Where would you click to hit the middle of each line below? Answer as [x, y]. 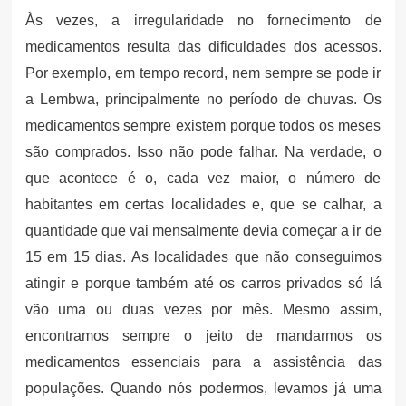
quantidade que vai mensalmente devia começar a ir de [203, 230]
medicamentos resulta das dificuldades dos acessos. [203, 46]
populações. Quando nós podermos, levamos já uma [203, 388]
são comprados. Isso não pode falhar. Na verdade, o [203, 151]
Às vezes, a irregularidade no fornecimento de [203, 20]
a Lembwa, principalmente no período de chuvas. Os [203, 99]
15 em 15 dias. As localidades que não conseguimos [203, 256]
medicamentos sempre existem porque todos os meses [203, 125]
